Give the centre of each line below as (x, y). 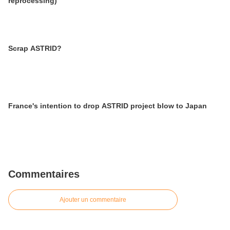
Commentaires (44, 174)
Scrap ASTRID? (35, 48)
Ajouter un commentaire (93, 200)
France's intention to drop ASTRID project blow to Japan (108, 106)
